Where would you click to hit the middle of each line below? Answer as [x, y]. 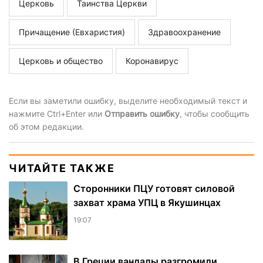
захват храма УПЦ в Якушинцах [147, 203]
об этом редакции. [46, 127]
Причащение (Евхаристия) [72, 32]
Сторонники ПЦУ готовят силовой [154, 189]
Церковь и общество [61, 61]
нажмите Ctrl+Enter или [57, 114]
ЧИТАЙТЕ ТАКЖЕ [62, 168]
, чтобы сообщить [215, 114]
